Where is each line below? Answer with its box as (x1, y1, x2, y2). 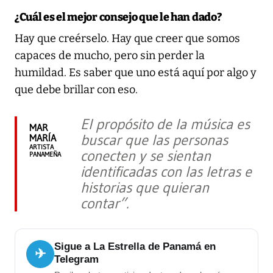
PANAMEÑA (29, 149, 61, 158)
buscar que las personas (80, 130, 228, 149)
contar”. (80, 194, 129, 212)
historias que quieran (80, 178, 209, 196)
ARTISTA (29, 142, 54, 151)
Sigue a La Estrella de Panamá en (54, 240, 216, 252)
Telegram (54, 253, 99, 265)
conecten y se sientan (80, 146, 211, 165)
